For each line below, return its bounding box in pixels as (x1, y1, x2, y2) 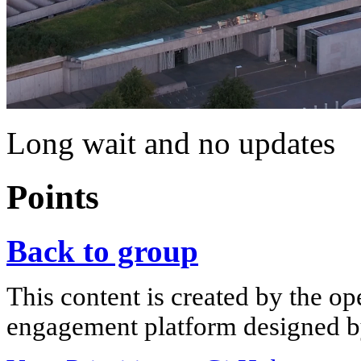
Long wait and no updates (6, 125, 335, 160)
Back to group (6, 233, 198, 268)
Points (6, 177, 99, 216)
